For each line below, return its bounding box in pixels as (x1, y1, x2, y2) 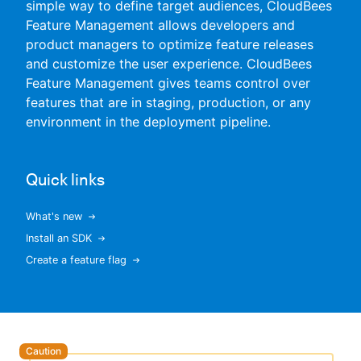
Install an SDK (26, 232, 92, 244)
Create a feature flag (26, 254, 127, 266)
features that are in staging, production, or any (26, 94, 311, 110)
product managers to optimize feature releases (26, 36, 313, 52)
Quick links (26, 170, 105, 189)
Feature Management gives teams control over (26, 75, 310, 91)
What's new (26, 210, 82, 222)
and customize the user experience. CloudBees (26, 56, 312, 72)
